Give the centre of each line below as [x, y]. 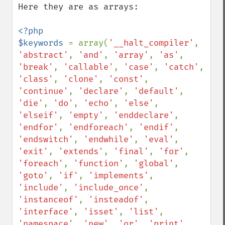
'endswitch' [46, 139]
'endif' [156, 127]
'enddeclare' [144, 115]
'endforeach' [98, 127]
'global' [154, 163]
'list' [144, 212]
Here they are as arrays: [78, 7]
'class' [36, 79]
